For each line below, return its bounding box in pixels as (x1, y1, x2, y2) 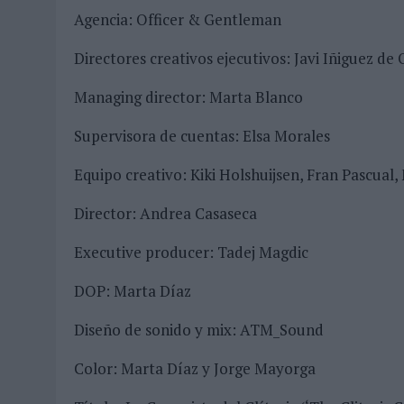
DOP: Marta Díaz (74, 280, 191, 302)
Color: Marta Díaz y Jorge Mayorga (74, 358, 316, 380)
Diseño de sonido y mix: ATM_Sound (74, 319, 324, 341)
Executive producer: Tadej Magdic (74, 242, 308, 263)
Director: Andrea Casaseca (74, 203, 257, 225)
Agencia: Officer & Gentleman (74, 9, 281, 31)
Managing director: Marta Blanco (74, 87, 303, 108)
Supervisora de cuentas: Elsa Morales (74, 125, 330, 147)
